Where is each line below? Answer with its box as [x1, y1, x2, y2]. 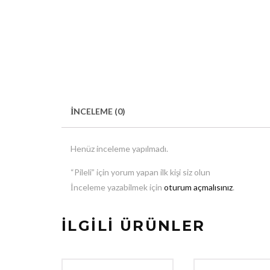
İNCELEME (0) [71, 105, 125, 116]
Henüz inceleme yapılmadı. [71, 143, 168, 154]
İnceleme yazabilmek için [71, 182, 164, 193]
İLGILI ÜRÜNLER [61, 217, 206, 235]
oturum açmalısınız [164, 182, 233, 193]
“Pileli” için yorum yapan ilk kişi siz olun [71, 167, 210, 178]
